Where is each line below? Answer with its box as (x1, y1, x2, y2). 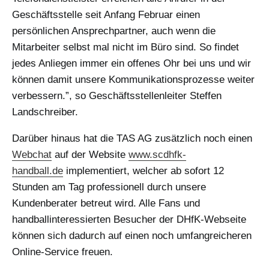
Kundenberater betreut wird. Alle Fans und (12, 197, 200, 209)
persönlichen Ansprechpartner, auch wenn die (12, 25, 216, 37)
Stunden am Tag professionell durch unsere (12, 181, 206, 193)
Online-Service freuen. (12, 246, 113, 258)
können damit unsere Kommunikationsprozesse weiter (12, 73, 255, 85)
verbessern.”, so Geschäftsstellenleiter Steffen (12, 89, 222, 101)
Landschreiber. (12, 106, 78, 118)
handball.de (12, 165, 63, 177)
